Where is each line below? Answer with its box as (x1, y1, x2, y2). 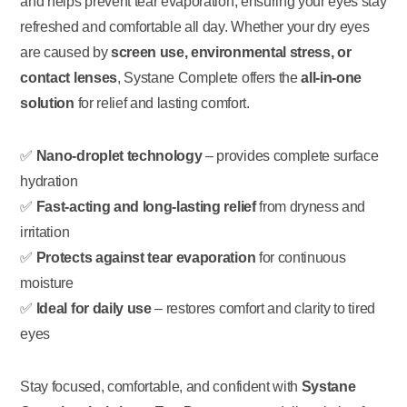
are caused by (20, 44, 111, 60)
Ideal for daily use (35, 300, 152, 316)
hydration (20, 173, 78, 189)
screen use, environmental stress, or (110, 44, 352, 60)
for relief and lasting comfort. (74, 94, 250, 111)
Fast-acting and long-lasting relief (35, 198, 256, 214)
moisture (20, 274, 74, 291)
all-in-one (301, 69, 362, 85)
